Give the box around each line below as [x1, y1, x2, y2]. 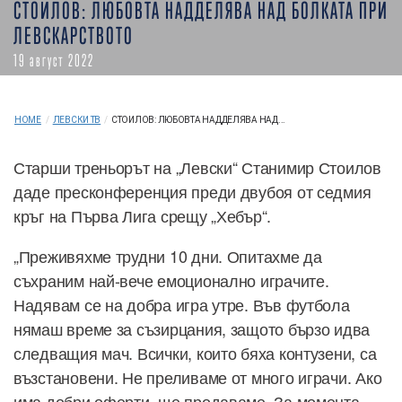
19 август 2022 [13, 51, 94, 71]
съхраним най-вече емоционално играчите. [13, 267, 329, 292]
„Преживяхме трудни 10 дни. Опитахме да [13, 243, 322, 267]
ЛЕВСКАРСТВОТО [13, 22, 134, 50]
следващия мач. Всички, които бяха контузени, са [13, 340, 377, 364]
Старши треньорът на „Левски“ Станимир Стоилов [13, 154, 381, 179]
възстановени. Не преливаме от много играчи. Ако [13, 364, 382, 389]
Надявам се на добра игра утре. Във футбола [13, 292, 350, 316]
